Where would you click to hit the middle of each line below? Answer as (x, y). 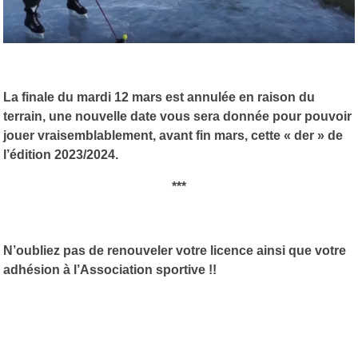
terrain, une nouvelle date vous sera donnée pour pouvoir (177, 116)
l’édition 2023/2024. (61, 154)
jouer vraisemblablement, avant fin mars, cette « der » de (173, 135)
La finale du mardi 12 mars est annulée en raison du (159, 97)
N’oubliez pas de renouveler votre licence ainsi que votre (175, 250)
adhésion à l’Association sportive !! (110, 269)
